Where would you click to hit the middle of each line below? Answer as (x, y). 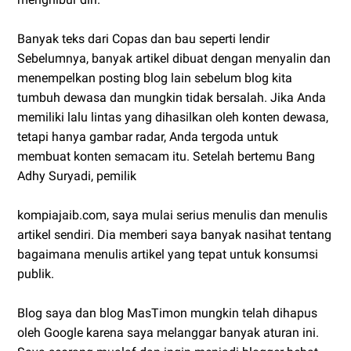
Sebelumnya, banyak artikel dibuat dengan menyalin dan (174, 58)
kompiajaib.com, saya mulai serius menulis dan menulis (172, 215)
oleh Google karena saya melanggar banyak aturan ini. (168, 332)
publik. (36, 273)
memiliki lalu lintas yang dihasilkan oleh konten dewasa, (173, 117)
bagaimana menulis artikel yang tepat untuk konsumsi (168, 254)
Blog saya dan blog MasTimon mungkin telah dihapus (167, 313)
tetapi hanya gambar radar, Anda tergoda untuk (148, 136)
